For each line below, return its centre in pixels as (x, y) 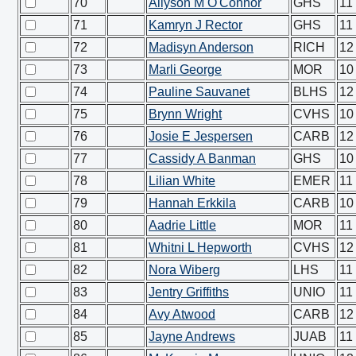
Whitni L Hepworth (200, 248)
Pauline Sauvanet (199, 92)
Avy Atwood (182, 314)
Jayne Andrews (192, 337)
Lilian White (182, 181)
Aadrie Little (182, 225)
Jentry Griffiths (189, 292)
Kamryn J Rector (195, 25)
